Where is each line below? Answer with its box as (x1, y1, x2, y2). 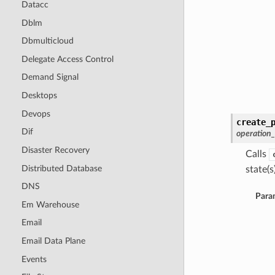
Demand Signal (21, 72, 79, 82)
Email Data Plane (21, 236, 85, 246)
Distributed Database (21, 163, 102, 173)
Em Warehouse (21, 199, 79, 209)
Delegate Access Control (21, 54, 114, 64)
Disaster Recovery (21, 145, 90, 155)
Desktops (21, 91, 57, 101)
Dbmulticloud (21, 36, 74, 46)
